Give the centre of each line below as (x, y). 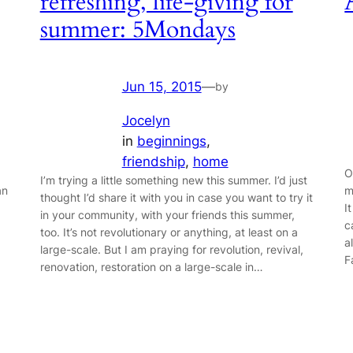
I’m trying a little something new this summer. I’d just (173, 180)
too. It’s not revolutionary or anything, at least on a (169, 232)
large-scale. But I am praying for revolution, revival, (171, 250)
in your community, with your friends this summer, (167, 215)
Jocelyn (146, 121)
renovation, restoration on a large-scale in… (151, 267)
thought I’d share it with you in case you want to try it (176, 198)
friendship (153, 162)
